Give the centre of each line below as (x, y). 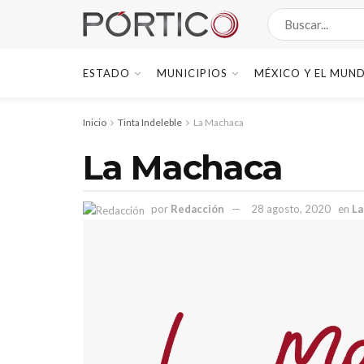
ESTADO (106, 73)
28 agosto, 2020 (291, 209)
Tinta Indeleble (150, 122)
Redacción (197, 209)
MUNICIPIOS (192, 73)
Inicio (95, 122)
